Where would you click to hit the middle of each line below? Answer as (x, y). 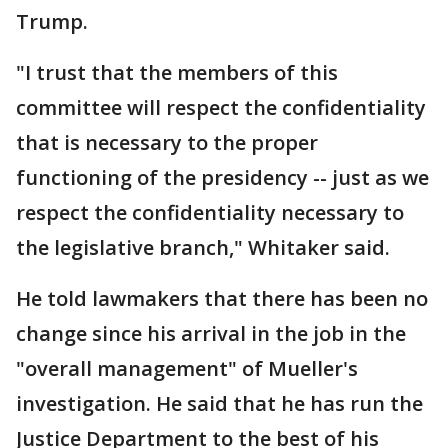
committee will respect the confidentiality (221, 108)
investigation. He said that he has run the (219, 404)
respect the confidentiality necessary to (210, 213)
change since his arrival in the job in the (211, 334)
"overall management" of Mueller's (187, 369)
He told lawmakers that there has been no (222, 299)
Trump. (52, 22)
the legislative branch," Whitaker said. (203, 248)
